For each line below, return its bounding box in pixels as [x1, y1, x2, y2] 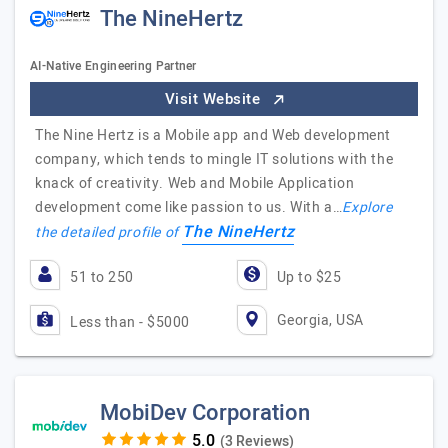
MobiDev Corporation [100, 397, 310, 429]
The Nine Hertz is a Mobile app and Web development [35, 125, 392, 146]
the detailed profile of [35, 222, 183, 243]
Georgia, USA [276, 309, 364, 331]
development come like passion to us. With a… [35, 197, 343, 218]
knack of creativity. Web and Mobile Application [35, 173, 355, 194]
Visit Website [164, 88, 265, 110]
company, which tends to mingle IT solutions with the [35, 149, 394, 170]
